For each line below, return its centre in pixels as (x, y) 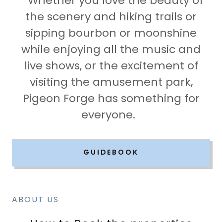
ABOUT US (35, 199)
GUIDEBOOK (111, 152)
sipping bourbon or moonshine (111, 33)
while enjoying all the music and (111, 49)
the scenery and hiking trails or (111, 16)
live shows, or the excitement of (111, 65)
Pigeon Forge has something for (111, 98)
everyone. (111, 114)
